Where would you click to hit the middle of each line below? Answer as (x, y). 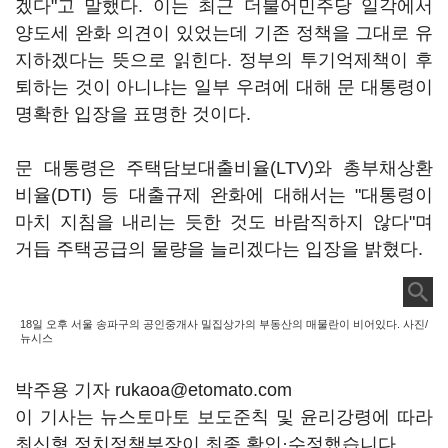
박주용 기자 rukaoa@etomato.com (153, 390)
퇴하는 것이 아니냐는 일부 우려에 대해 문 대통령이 (224, 87)
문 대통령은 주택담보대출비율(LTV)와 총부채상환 (224, 168)
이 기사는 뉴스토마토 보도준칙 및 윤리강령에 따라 (224, 417)
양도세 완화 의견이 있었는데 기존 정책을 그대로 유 (224, 33)
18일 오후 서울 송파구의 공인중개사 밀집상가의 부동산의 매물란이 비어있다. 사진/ (224, 324)
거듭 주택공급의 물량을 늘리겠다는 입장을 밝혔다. (219, 249)
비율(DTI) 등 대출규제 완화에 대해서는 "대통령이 (224, 195)
